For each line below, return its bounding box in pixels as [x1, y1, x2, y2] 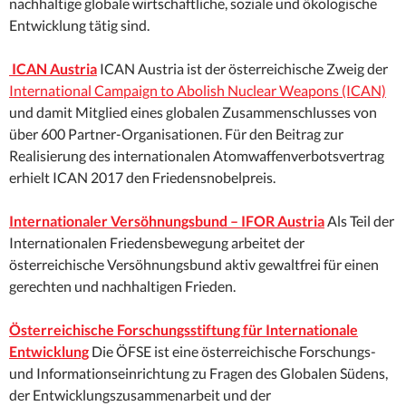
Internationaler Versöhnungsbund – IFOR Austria [9, 212, 324, 230]
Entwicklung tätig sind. [9, 16, 150, 34]
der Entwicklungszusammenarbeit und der [9, 386, 271, 404]
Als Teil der [324, 212, 394, 230]
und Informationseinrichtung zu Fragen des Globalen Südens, [9, 364, 388, 382]
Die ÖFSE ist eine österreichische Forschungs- [89, 343, 376, 361]
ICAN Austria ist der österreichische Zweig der [97, 60, 388, 78]
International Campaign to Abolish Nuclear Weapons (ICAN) [9, 82, 386, 100]
